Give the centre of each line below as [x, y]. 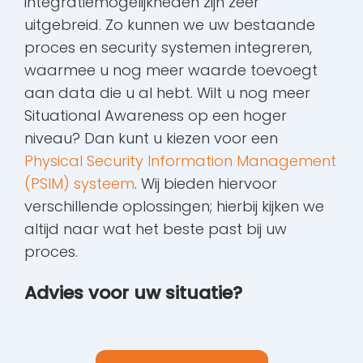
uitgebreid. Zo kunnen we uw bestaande [170, 25]
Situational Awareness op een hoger [156, 116]
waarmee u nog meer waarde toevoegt [171, 70]
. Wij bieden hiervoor [206, 184]
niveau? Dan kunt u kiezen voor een [151, 139]
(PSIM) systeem [79, 184]
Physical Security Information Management [180, 161]
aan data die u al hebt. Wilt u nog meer [167, 93]
